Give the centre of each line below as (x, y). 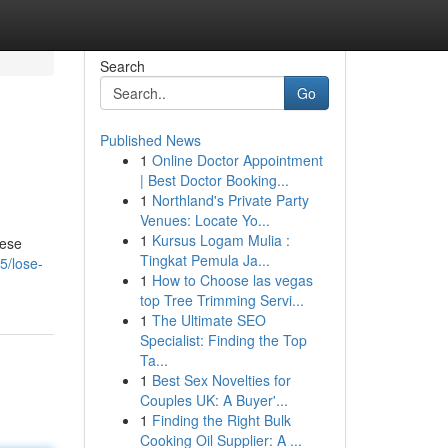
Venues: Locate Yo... (204, 220)
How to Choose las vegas (232, 280)
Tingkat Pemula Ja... (204, 260)
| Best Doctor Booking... (214, 180)
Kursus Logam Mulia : (220, 240)
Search (122, 66)
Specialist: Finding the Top (223, 340)
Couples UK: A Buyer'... (213, 400)
